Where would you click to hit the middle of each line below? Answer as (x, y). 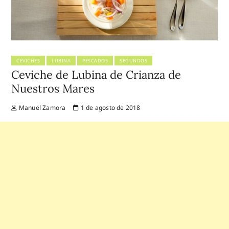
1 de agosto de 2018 (110, 108)
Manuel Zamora (41, 108)
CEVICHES (28, 61)
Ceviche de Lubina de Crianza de (96, 75)
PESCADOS (95, 61)
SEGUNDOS (134, 61)
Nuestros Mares (53, 89)
